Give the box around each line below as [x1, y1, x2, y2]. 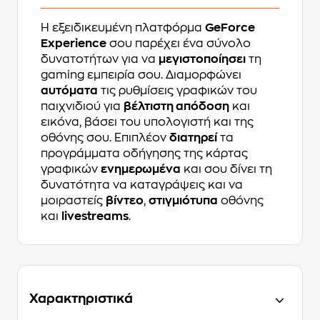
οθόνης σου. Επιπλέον [41, 131, 169, 144]
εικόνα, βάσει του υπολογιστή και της [41, 116, 254, 128]
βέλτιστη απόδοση [124, 100, 229, 112]
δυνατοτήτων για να [41, 53, 159, 65]
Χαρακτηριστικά [29, 291, 133, 305]
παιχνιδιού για [41, 100, 124, 112]
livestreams [61, 210, 129, 222]
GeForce [205, 21, 255, 34]
